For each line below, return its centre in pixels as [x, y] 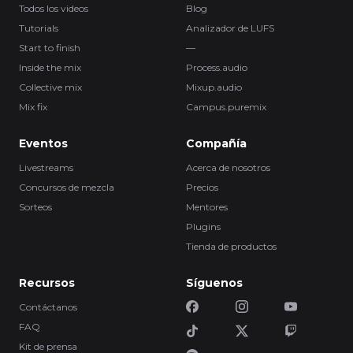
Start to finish [50, 48]
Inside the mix [50, 67]
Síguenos [214, 283]
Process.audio [217, 67]
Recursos [47, 283]
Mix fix [33, 107]
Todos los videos [54, 8]
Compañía [216, 143]
